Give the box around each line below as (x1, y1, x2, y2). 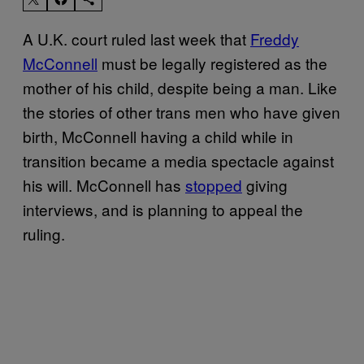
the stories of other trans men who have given (23, 100, 340, 123)
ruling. (23, 222, 65, 245)
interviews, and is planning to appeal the (23, 197, 303, 220)
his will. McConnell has (23, 173, 185, 196)
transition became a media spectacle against (23, 149, 334, 171)
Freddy (250, 27, 299, 50)
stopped (185, 173, 242, 196)
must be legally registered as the (97, 51, 327, 74)
